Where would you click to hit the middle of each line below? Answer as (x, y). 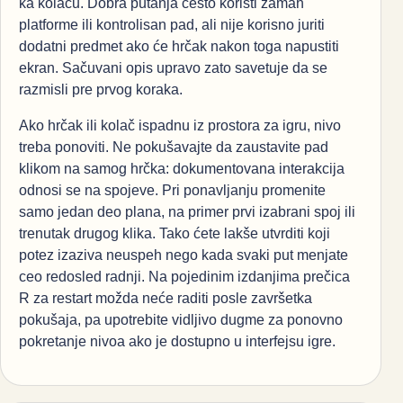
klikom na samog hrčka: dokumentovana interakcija (182, 168)
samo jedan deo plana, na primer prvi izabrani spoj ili (187, 211)
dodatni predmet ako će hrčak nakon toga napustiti (179, 46)
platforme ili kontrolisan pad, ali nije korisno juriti (172, 24)
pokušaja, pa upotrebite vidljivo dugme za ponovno (181, 319)
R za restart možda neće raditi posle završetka (166, 298)
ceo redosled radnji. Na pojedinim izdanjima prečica (184, 276)
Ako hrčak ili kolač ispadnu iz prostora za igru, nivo (180, 125)
